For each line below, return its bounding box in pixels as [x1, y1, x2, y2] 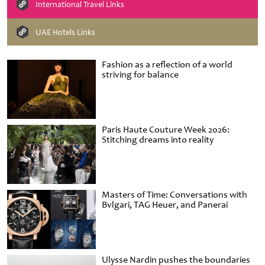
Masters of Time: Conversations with [102, 189, 247, 201]
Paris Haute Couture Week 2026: [102, 124, 230, 136]
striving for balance [102, 69, 179, 81]
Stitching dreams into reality [102, 134, 214, 146]
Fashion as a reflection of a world [102, 59, 232, 71]
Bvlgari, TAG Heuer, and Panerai [102, 199, 228, 211]
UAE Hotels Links [35, 27, 95, 37]
